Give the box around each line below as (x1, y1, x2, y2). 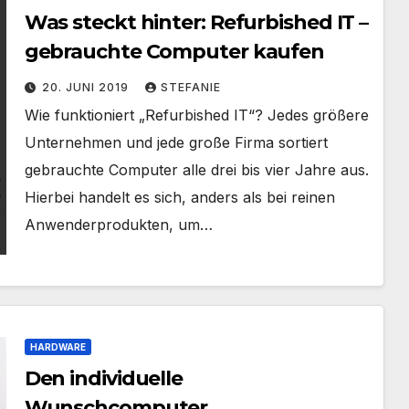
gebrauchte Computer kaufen (24, 39, 325, 64)
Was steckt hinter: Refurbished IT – (24, 10, 369, 35)
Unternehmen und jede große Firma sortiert (24, 133, 328, 152)
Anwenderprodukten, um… (24, 215, 213, 234)
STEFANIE (160, 80, 221, 94)
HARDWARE (29, 341, 86, 352)
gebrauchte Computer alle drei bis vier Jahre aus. (24, 161, 369, 179)
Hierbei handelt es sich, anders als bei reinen (24, 188, 335, 206)
